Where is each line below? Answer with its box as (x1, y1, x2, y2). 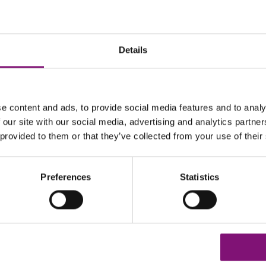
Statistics (180, 172, 219, 182)
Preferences (40, 172, 91, 182)
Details (118, 45, 148, 55)
